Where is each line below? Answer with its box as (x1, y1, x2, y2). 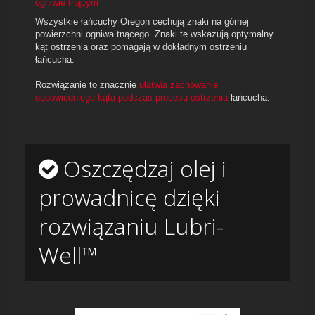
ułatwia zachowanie (139, 79, 218, 91)
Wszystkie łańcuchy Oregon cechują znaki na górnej (35, 16, 249, 27)
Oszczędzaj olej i (58, 153, 226, 184)
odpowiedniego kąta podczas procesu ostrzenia (35, 92, 228, 103)
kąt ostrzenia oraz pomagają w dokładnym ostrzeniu (35, 41, 247, 53)
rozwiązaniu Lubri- (39, 211, 224, 242)
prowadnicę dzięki (39, 182, 220, 213)
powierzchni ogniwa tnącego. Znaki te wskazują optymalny (35, 29, 274, 40)
